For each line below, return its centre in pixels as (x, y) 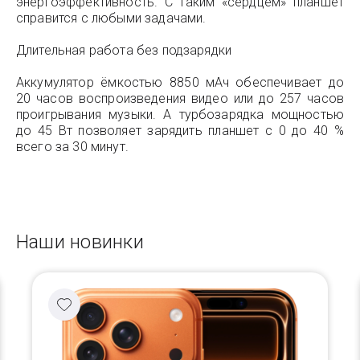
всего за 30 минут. (72, 147)
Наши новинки (80, 242)
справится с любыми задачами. (111, 18)
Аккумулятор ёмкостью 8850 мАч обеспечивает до (180, 82)
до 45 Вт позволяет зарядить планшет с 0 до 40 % (180, 131)
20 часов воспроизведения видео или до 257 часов (180, 98)
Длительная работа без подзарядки (124, 50)
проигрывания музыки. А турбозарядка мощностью (180, 115)
